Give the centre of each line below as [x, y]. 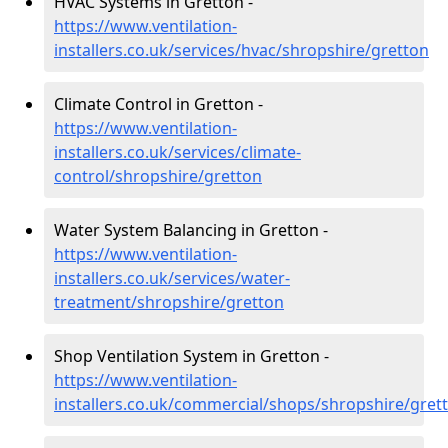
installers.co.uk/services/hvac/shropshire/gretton [241, 50]
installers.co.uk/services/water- [172, 278]
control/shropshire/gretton [158, 176]
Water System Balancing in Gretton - [191, 230]
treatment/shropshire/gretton [169, 302]
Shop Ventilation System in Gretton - [191, 356]
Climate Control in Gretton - [158, 104]
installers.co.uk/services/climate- [177, 152]
